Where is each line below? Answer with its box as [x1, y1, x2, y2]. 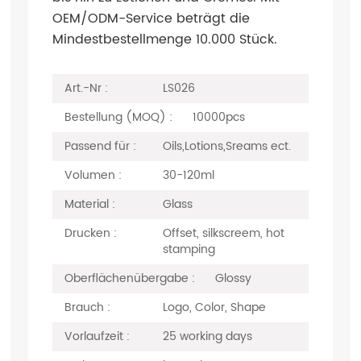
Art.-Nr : [64, 79, 108, 98]
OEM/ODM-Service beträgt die [52, 8, 250, 29]
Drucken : [64, 224, 117, 243]
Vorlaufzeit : [64, 327, 130, 346]
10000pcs [192, 108, 245, 127]
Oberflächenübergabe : [64, 269, 195, 288]
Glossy [214, 269, 251, 288]
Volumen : [64, 166, 122, 185]
